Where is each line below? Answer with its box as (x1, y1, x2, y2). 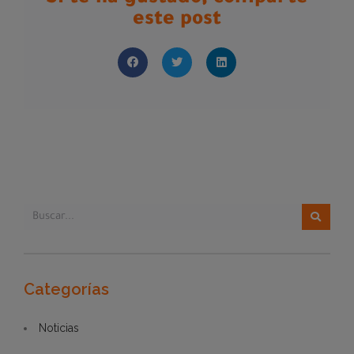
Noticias (39, 322, 79, 335)
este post (133, 10, 221, 32)
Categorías (24, 280, 109, 299)
